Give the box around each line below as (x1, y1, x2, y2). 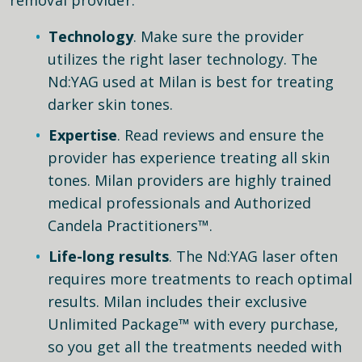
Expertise (48, 124, 117, 145)
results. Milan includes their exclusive (48, 291, 307, 311)
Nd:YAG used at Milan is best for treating (48, 71, 334, 91)
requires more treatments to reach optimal (48, 268, 352, 288)
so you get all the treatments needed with (48, 336, 342, 356)
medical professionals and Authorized (48, 192, 311, 213)
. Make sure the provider (133, 26, 304, 46)
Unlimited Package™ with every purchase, (48, 314, 339, 334)
